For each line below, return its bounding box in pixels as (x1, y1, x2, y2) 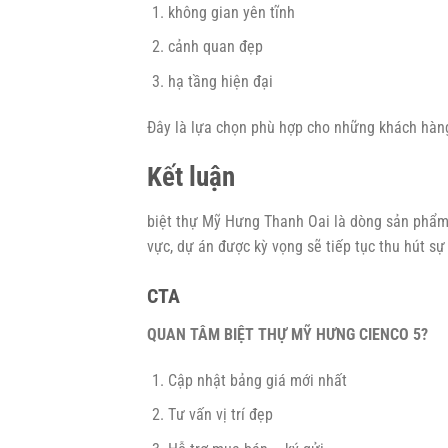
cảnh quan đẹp (167, 37, 263, 57)
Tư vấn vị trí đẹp (167, 405, 273, 425)
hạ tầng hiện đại (167, 71, 273, 91)
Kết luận (147, 161, 235, 194)
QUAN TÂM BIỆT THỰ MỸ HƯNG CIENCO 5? (147, 324, 428, 344)
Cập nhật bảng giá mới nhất (167, 370, 347, 390)
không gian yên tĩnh (167, 2, 295, 22)
